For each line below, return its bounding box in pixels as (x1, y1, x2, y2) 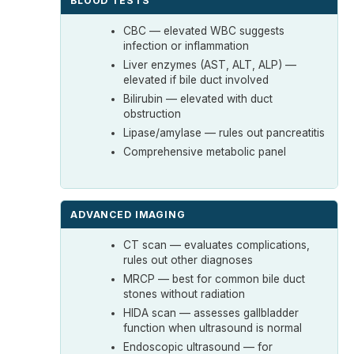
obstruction (123, 107, 182, 120)
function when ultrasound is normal (123, 321, 303, 334)
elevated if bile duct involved (123, 73, 269, 86)
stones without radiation (123, 287, 246, 300)
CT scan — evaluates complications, (123, 238, 311, 251)
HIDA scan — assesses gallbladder (123, 306, 299, 319)
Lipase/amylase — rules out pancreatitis (123, 126, 326, 139)
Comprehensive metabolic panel (123, 145, 287, 158)
